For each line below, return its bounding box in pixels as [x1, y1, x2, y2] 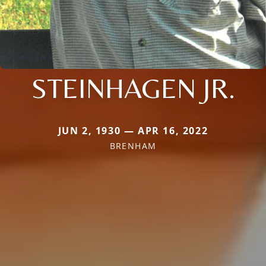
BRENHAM [109, 140, 157, 151]
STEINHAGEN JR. [31, 71, 235, 104]
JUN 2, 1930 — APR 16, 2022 [58, 123, 208, 137]
